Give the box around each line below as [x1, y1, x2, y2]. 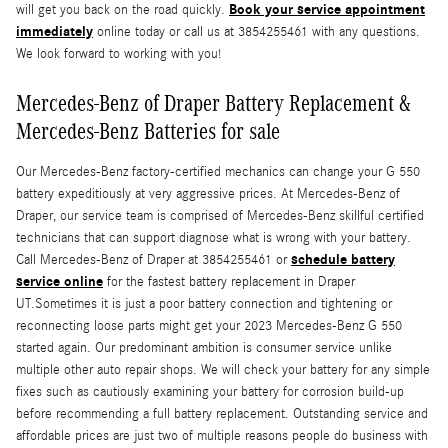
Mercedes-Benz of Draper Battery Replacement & [16, 90, 411, 117]
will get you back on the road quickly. [16, 2, 229, 19]
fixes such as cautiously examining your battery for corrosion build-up [16, 384, 404, 401]
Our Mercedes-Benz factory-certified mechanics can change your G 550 [16, 164, 420, 181]
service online [16, 273, 103, 291]
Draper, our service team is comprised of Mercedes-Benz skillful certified [16, 208, 424, 225]
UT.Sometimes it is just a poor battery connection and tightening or [16, 296, 392, 313]
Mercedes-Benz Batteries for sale [16, 118, 280, 145]
